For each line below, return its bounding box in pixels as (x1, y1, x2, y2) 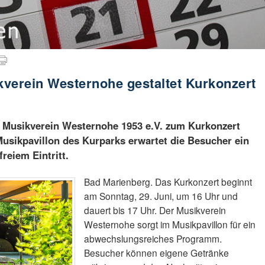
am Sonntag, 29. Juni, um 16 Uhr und (84, 189, 238, 202)
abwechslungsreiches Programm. (84, 231, 222, 245)
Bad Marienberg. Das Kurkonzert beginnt (84, 174, 253, 188)
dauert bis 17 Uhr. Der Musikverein (84, 203, 227, 216)
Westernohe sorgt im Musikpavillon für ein (84, 217, 256, 231)
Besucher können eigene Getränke (84, 245, 230, 259)
